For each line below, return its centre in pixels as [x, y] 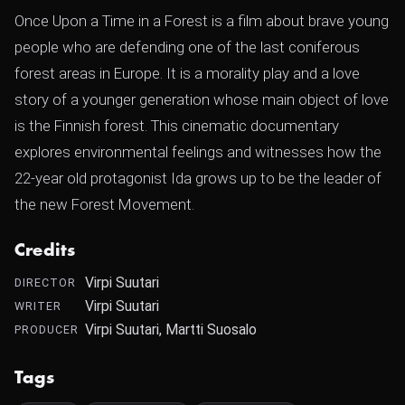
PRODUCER [47, 330]
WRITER [38, 306]
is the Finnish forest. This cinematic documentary [177, 126]
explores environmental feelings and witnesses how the [198, 152]
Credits [45, 250]
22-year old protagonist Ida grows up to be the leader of [198, 178]
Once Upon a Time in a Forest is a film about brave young [202, 21]
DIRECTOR [45, 283]
